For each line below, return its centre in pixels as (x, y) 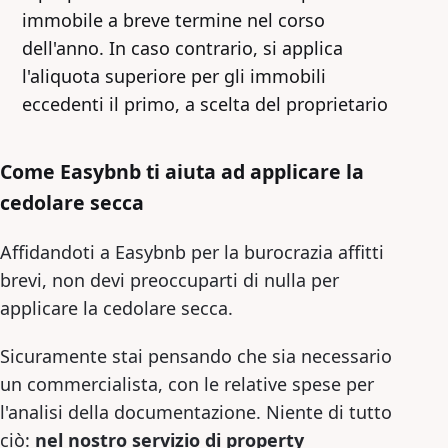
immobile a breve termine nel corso (173, 19)
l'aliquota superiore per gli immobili (174, 75)
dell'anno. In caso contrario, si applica (182, 47)
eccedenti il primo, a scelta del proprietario (205, 103)
